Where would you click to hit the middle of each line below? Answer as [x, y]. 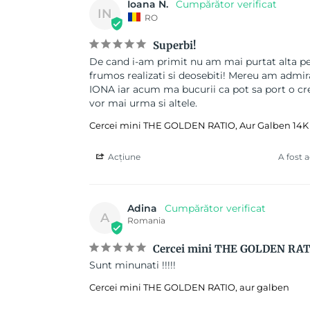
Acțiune [124, 157]
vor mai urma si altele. [143, 103]
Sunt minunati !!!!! [133, 265]
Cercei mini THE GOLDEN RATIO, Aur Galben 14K [199, 126]
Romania [146, 221]
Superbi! [174, 46]
